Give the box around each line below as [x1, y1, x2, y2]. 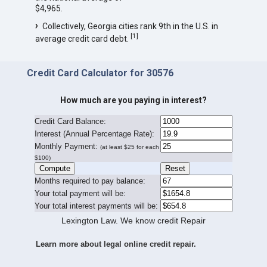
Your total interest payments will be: [34, 201, 158, 211]
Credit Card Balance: [34, 117, 106, 126]
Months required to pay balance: [34, 176, 145, 186]
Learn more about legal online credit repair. [35, 240, 196, 249]
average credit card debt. [35, 33, 131, 44]
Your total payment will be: [34, 189, 126, 198]
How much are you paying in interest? [60, 95, 207, 105]
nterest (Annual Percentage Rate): [36, 129, 154, 139]
